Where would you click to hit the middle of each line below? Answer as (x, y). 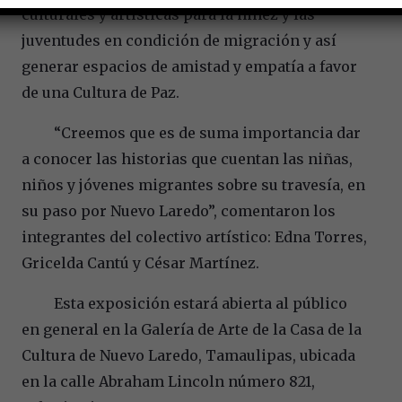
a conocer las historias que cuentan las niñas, (187, 158)
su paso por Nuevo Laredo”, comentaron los (179, 210)
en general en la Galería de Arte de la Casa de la (192, 329)
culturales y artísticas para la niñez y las (168, 14)
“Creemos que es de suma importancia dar (191, 132)
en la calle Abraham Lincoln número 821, (168, 381)
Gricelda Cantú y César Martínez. (140, 262)
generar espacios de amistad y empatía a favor (189, 66)
